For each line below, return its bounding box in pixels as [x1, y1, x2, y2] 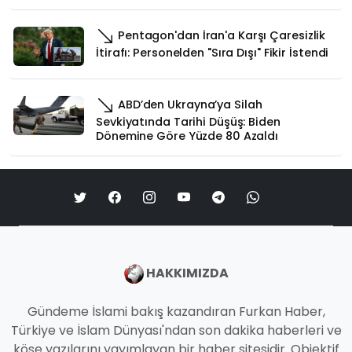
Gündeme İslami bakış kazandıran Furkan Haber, [27, 302, 325, 321]
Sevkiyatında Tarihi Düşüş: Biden [96, 113, 280, 130]
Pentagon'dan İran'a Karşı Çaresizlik [115, 27, 326, 43]
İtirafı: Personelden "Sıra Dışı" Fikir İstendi [96, 44, 329, 60]
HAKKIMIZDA [143, 263, 229, 282]
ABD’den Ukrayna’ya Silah [115, 96, 262, 112]
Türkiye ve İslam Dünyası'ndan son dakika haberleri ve [10, 321, 342, 339]
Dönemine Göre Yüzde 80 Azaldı [96, 127, 279, 144]
